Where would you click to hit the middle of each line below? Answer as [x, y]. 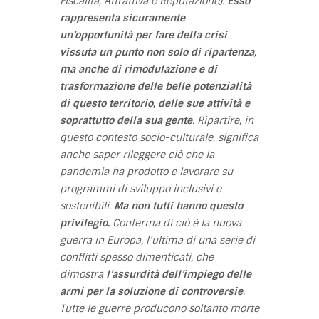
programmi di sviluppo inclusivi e [141, 188]
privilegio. [85, 223]
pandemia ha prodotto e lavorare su [146, 171]
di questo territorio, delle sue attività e [155, 103]
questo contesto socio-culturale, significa [159, 137]
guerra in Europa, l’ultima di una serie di [157, 240]
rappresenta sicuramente [122, 17]
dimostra [83, 274]
